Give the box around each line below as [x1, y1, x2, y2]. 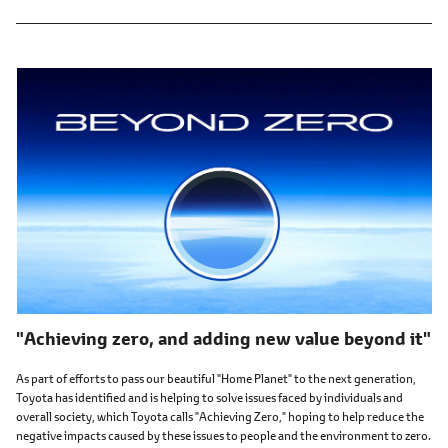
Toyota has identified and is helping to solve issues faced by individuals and [16, 388, 403, 406]
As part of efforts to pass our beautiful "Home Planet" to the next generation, [16, 369, 416, 387]
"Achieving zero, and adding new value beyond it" [16, 326, 431, 351]
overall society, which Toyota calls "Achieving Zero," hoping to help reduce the [16, 407, 424, 425]
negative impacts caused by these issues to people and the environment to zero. [16, 426, 431, 444]
